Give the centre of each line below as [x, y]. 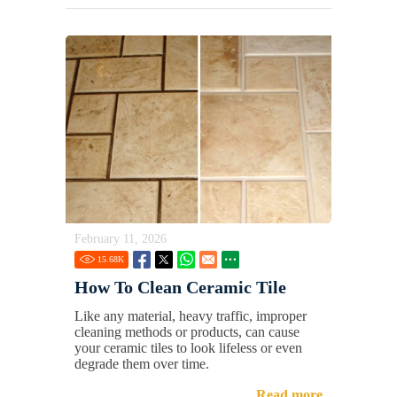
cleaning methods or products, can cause [187, 331]
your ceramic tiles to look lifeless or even [188, 347]
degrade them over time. [142, 363]
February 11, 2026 [121, 238]
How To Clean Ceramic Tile [180, 287]
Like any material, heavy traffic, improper [191, 315]
